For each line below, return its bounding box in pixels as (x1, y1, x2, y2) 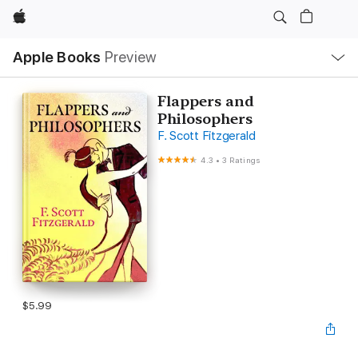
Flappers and (157, 93, 254, 109)
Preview (104, 48, 157, 66)
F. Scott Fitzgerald (157, 129, 256, 143)
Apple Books (13, 48, 101, 66)
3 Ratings (222, 155, 261, 165)
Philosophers (157, 110, 253, 127)
